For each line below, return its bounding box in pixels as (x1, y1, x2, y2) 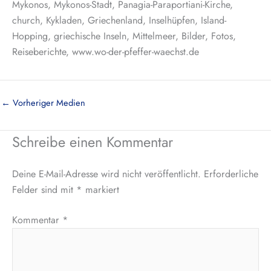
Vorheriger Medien (10, 96, 85, 109)
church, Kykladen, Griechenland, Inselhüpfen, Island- (12, 13, 226, 28)
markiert (82, 182, 119, 197)
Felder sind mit (12, 182, 76, 197)
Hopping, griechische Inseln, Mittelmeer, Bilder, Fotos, (12, 29, 236, 44)
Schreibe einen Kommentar (12, 131, 173, 152)
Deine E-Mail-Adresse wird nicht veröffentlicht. (12, 166, 201, 181)
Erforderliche (204, 166, 258, 181)
